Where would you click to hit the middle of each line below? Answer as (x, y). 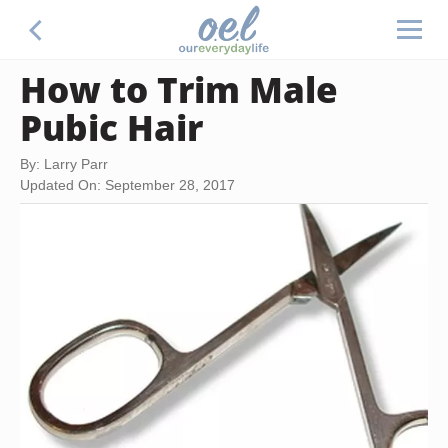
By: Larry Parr (64, 164)
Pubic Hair (111, 127)
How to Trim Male (179, 89)
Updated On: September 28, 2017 (127, 185)
